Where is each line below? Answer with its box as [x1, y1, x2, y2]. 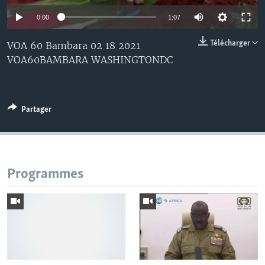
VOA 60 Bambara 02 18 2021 [7, 39, 140, 51]
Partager [21, 105, 51, 114]
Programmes [7, 166, 83, 182]
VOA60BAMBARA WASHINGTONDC [7, 53, 173, 66]
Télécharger [210, 38, 252, 48]
